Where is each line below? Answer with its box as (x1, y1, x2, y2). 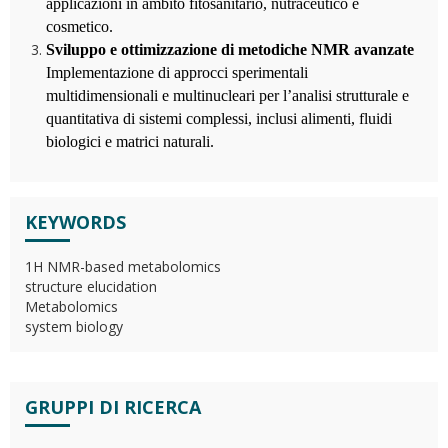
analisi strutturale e (292, 87, 409, 104)
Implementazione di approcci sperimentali (46, 64, 308, 81)
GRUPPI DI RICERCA (25, 395, 201, 419)
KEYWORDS (25, 210, 126, 234)
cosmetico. (46, 18, 113, 35)
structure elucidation (25, 277, 157, 296)
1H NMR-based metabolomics (25, 257, 221, 276)
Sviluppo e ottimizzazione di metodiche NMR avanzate (46, 41, 414, 58)
